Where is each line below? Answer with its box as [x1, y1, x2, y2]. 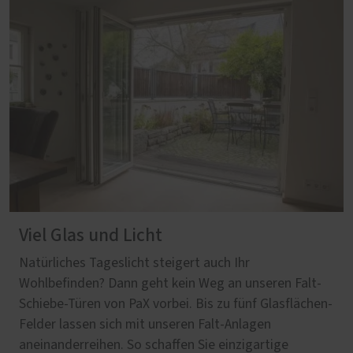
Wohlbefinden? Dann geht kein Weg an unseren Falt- [19, 276, 321, 291]
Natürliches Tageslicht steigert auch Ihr [19, 255, 250, 270]
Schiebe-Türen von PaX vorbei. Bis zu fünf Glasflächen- [19, 296, 333, 311]
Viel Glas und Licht [19, 225, 162, 245]
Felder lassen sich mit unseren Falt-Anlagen [19, 317, 271, 332]
